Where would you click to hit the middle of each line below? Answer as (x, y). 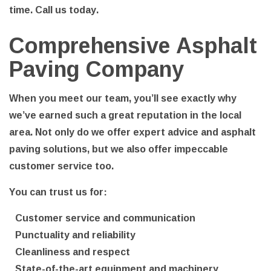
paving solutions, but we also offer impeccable (119, 149)
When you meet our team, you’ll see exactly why (123, 98)
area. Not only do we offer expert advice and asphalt (132, 132)
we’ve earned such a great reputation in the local (125, 115)
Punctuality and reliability (75, 234)
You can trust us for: (58, 191)
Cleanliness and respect (73, 251)
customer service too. (61, 165)
